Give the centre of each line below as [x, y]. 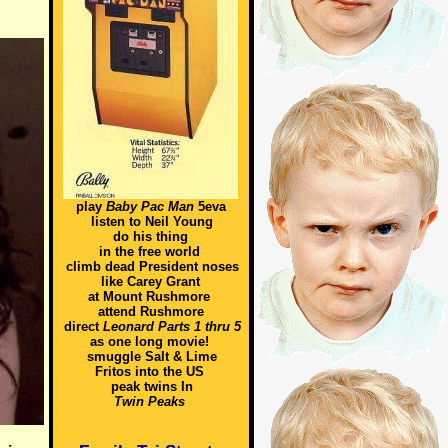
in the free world [149, 251]
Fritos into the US [149, 371]
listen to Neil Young [152, 221]
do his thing [150, 236]
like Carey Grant [150, 281]
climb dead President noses [152, 266]
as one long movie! [149, 341]
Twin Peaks [149, 401]
